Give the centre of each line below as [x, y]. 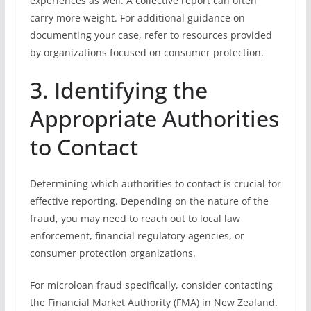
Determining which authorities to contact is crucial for [155, 184]
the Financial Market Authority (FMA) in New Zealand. [153, 302]
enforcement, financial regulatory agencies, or [137, 236]
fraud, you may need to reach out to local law [135, 218]
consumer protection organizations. [112, 253]
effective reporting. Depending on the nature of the [149, 201]
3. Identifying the [118, 90]
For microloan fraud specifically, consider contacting [151, 285]
